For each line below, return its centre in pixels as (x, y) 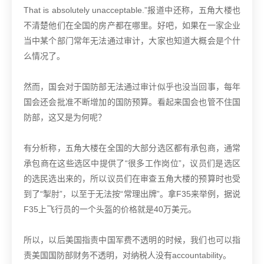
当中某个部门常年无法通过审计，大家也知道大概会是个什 (132, 41)
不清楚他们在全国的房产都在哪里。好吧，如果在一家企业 (132, 26)
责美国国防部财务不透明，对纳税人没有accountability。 (127, 255)
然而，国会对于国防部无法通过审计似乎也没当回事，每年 (132, 87)
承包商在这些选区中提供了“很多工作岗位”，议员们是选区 (132, 164)
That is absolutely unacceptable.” (86, 10)
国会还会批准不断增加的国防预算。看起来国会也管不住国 (132, 102)
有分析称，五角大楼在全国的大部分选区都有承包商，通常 (132, 148)
